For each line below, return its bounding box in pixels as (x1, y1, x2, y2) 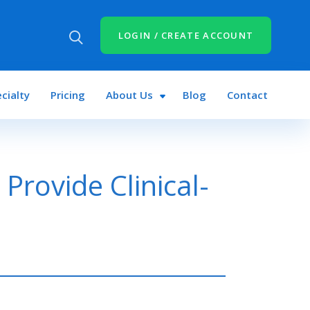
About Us (105, 88, 153, 102)
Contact (227, 88, 268, 102)
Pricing (50, 88, 85, 102)
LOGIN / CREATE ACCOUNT (118, 29, 254, 42)
